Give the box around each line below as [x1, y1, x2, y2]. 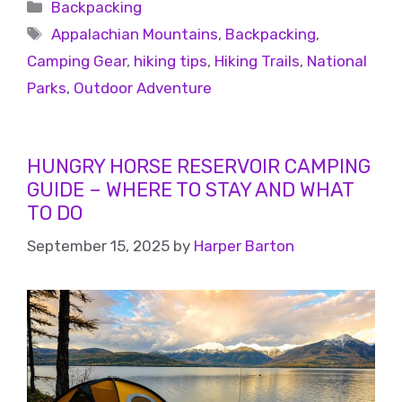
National [307, 51, 367, 70]
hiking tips [134, 51, 207, 70]
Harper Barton [194, 237, 294, 256]
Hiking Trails [214, 51, 300, 70]
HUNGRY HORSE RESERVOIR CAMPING [27, 153, 371, 179]
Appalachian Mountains [51, 24, 219, 43]
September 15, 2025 [27, 237, 170, 256]
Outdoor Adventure [74, 78, 212, 97]
